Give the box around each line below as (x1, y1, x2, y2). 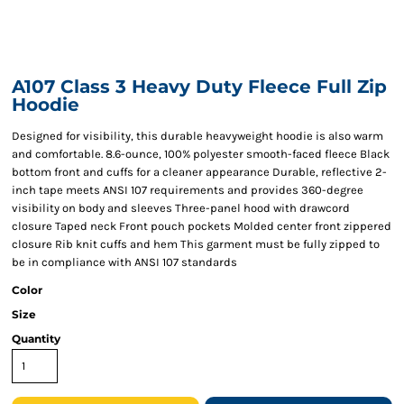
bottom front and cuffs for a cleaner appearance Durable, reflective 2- (12, 165, 387, 179)
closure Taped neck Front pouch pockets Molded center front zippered (12, 219, 391, 233)
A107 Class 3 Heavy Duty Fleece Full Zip (12, 76, 387, 97)
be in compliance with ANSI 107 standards (12, 255, 237, 269)
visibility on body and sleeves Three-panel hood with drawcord (12, 201, 350, 215)
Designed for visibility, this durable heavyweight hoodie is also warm (12, 129, 383, 142)
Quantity (12, 332, 60, 345)
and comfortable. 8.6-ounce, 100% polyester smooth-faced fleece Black (12, 147, 390, 161)
